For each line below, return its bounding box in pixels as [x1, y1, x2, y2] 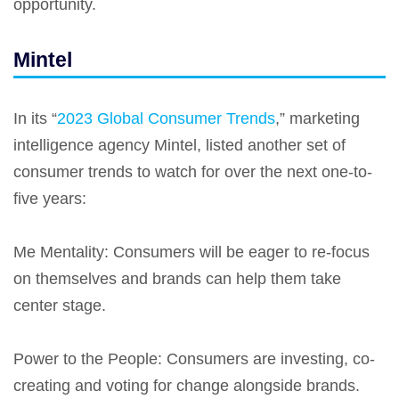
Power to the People [13, 349, 158, 368]
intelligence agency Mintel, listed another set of [13, 135, 346, 154]
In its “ [13, 109, 57, 127]
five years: [13, 189, 91, 208]
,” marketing [275, 109, 360, 127]
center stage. [13, 296, 110, 314]
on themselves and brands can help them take [13, 269, 341, 288]
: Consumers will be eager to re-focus [104, 242, 370, 261]
